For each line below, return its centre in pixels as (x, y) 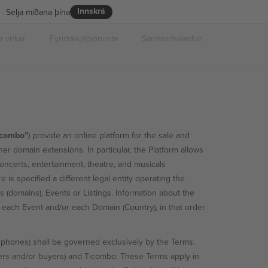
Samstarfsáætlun (172, 38)
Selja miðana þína (38, 12)
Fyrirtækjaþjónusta (84, 38)
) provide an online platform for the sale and (109, 135)
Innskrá (91, 10)
